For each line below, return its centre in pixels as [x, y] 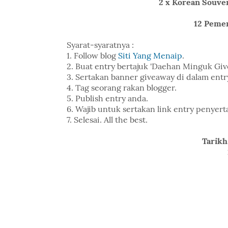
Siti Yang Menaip [150, 55]
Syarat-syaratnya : [100, 45]
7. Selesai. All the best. [107, 120]
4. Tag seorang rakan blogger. [121, 88]
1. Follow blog [92, 55]
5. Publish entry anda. [107, 98]
